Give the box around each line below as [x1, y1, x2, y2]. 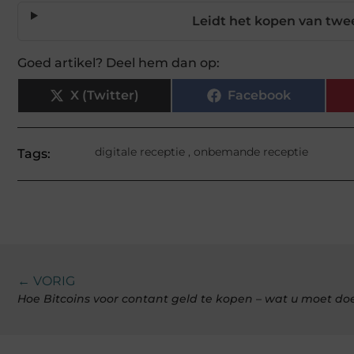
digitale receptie [94, 144, 185, 159]
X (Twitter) [70, 87, 139, 103]
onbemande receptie [193, 144, 308, 159]
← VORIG [17, 273, 75, 288]
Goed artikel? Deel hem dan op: [17, 55, 220, 70]
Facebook [227, 87, 291, 103]
